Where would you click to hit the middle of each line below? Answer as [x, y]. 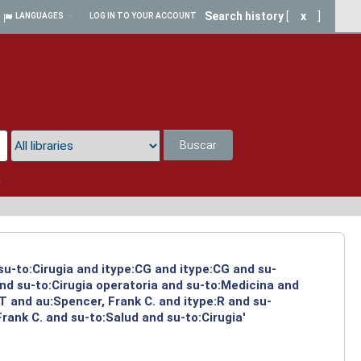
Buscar [199, 145]
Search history [244, 16]
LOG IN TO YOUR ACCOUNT [143, 16]
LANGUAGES [39, 16]
